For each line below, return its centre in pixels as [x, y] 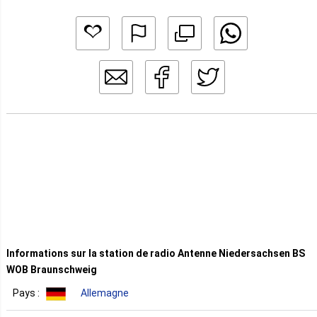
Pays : [27, 293]
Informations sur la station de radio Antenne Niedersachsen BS [156, 253]
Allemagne [105, 293]
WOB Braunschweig [52, 270]
